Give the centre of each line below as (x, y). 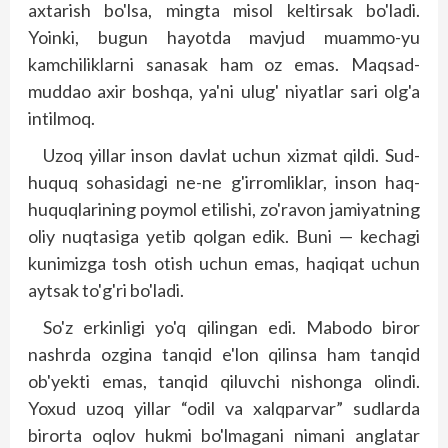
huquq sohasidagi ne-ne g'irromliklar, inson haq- (224, 182)
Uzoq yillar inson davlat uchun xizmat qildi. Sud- (231, 155)
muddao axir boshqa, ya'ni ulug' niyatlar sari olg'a (224, 91)
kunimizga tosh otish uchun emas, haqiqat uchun (224, 263)
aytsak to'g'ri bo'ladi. (106, 290)
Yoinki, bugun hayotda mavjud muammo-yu (224, 37)
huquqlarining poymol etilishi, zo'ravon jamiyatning (224, 209)
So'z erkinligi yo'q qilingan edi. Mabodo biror (231, 327)
